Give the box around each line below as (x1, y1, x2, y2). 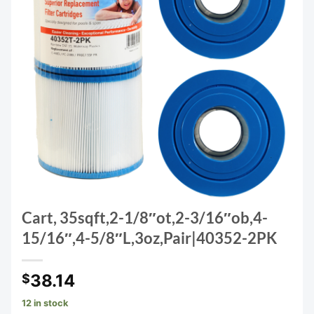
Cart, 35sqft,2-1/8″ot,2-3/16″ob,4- (22, 208, 268, 228)
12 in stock (22, 298, 68, 309)
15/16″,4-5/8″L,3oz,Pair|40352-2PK (22, 228, 277, 248)
